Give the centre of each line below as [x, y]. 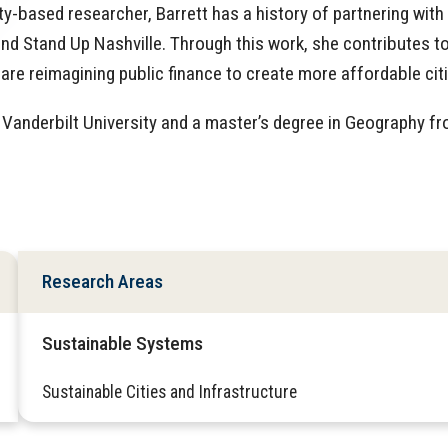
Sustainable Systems [122, 344]
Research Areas [102, 282]
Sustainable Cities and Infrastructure [169, 392]
